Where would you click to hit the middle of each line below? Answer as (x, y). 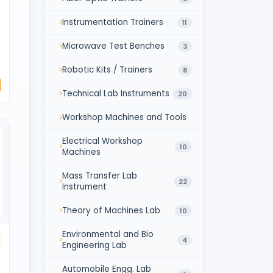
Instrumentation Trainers (113, 22)
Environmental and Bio (108, 234)
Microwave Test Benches (113, 46)
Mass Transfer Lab (100, 175)
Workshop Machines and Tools (124, 117)
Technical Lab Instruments (116, 93)
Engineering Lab (94, 245)
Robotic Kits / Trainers (107, 69)
